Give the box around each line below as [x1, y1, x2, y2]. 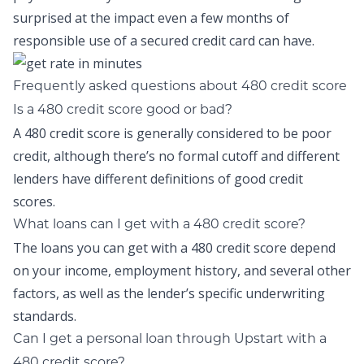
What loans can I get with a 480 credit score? [13, 216, 305, 232]
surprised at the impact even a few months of [13, 9, 289, 27]
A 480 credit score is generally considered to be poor [13, 124, 331, 142]
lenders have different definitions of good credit [13, 170, 303, 188]
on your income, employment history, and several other [13, 262, 351, 279]
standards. [13, 307, 80, 325]
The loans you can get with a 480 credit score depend [13, 239, 336, 257]
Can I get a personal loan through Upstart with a [13, 331, 327, 346]
